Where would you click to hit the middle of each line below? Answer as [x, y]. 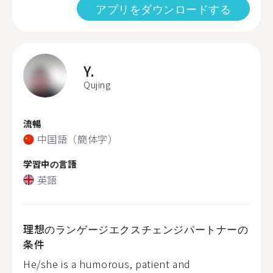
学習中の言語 [50, 164]
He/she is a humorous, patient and [107, 264]
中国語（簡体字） [77, 139]
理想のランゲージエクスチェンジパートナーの [136, 229]
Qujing [97, 84]
